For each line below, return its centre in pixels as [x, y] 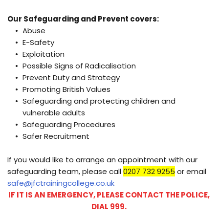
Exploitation [44, 54]
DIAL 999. [109, 206]
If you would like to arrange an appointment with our [102, 159]
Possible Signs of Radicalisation [79, 66]
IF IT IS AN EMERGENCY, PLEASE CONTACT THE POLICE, [109, 195]
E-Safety [39, 42]
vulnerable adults [55, 112]
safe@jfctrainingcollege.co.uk [61, 183]
